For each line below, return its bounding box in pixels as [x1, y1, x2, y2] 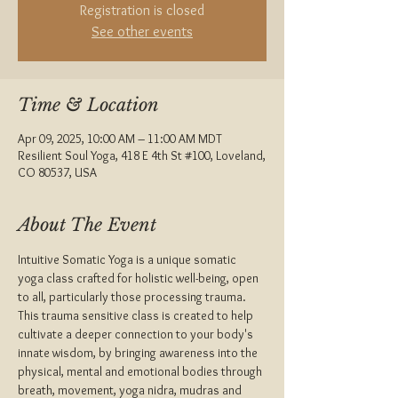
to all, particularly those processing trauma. [18, 289, 246, 305]
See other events [92, 23, 193, 40]
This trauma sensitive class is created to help [18, 307, 256, 323]
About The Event [18, 214, 156, 235]
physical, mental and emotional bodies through [18, 363, 265, 379]
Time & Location [18, 94, 159, 115]
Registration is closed [80, 2, 204, 19]
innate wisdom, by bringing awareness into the [18, 345, 260, 361]
